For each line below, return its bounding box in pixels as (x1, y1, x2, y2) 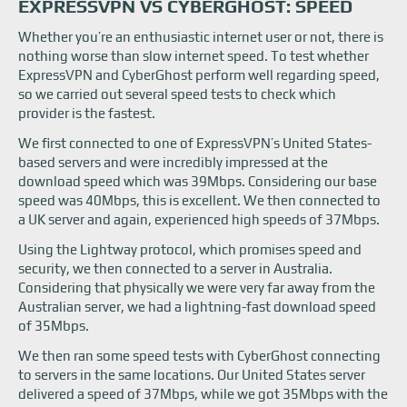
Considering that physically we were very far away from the (18, 280, 375, 295)
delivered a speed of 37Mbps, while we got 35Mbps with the (18, 386, 388, 402)
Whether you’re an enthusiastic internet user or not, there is (18, 29, 383, 45)
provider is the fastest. (18, 105, 155, 121)
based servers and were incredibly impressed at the (18, 154, 328, 170)
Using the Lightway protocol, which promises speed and (18, 242, 362, 257)
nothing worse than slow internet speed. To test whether (18, 48, 369, 64)
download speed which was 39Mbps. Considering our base (18, 174, 377, 189)
